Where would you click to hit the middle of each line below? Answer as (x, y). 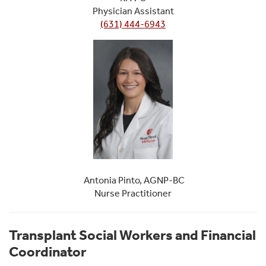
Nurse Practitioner (133, 193)
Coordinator (47, 251)
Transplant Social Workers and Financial (132, 235)
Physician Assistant (133, 11)
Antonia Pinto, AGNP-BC (133, 180)
